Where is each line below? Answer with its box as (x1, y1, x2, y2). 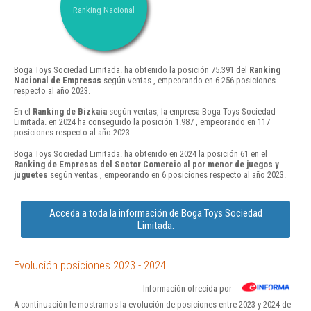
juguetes (14, 169, 48, 180)
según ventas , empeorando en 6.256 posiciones (101, 75, 276, 86)
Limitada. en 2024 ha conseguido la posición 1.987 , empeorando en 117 (14, 117, 270, 128)
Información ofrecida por (143, 283, 232, 294)
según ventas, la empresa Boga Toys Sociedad (107, 106, 276, 117)
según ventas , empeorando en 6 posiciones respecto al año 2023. (48, 169, 286, 180)
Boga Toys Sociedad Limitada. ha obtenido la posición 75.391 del (14, 65, 249, 76)
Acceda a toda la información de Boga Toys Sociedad (49, 206, 262, 219)
